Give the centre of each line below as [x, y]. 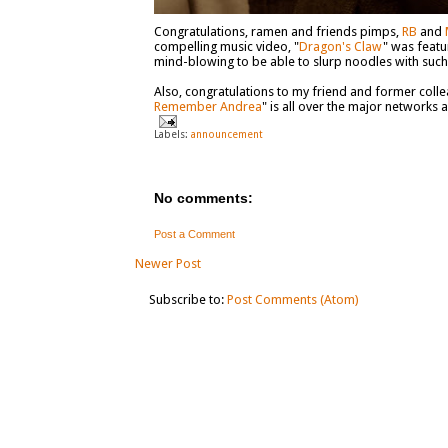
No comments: [203, 198]
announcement [226, 133]
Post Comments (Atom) [292, 299]
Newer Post [167, 263]
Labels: [172, 133]
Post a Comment [194, 234]
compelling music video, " [226, 46]
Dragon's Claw [340, 46]
